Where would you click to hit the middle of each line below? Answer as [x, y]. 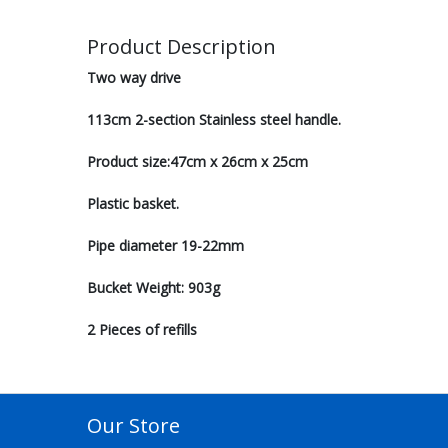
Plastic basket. [133, 203]
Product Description [181, 46]
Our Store [133, 425]
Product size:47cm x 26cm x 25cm [197, 161]
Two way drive [134, 77]
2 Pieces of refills [142, 329]
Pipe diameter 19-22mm [165, 245]
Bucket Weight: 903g [153, 287]
